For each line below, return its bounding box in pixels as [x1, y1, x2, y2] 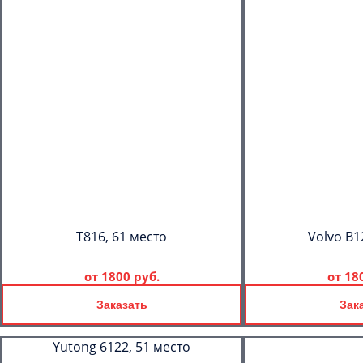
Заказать [96, 298, 147, 311]
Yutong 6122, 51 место [53, 338, 190, 356]
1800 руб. [100, 268, 160, 284]
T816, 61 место [76, 228, 167, 246]
